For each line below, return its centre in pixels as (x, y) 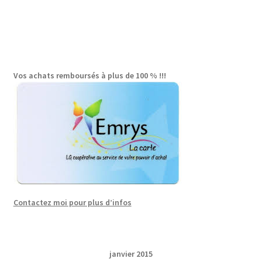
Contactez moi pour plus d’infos (72, 203)
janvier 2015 (131, 254)
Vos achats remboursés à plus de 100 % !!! (89, 76)
